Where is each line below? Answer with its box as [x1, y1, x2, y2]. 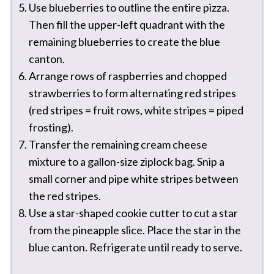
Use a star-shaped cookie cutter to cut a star [28, 206, 238, 220]
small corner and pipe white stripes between [28, 171, 239, 185]
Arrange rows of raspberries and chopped [28, 68, 227, 83]
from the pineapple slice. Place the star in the [28, 223, 241, 237]
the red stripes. [28, 188, 101, 202]
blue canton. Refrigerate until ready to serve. [28, 240, 242, 254]
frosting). [28, 120, 73, 134]
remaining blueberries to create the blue [28, 34, 220, 48]
